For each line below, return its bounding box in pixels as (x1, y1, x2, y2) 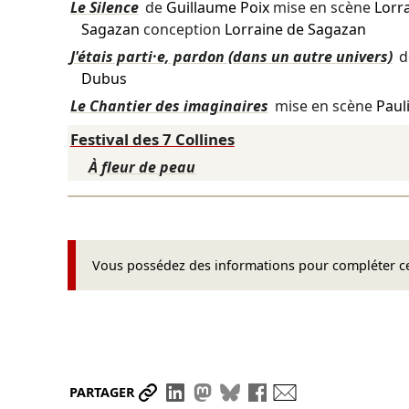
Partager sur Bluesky (242, 382, 395, 403)
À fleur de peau (89, 157, 196, 178)
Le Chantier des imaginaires (69, 96, 268, 117)
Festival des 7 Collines (69, 129, 235, 151)
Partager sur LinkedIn (187, 382, 348, 403)
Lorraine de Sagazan (224, 19, 366, 40)
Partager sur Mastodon (215, 382, 384, 403)
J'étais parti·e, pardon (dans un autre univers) (69, 47, 393, 68)
